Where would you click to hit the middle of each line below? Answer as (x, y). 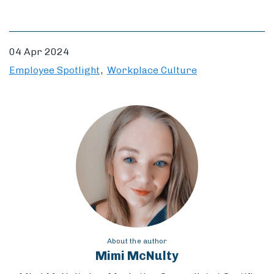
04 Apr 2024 (39, 52)
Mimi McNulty (137, 256)
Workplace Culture (152, 70)
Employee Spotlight (54, 70)
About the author (137, 241)
